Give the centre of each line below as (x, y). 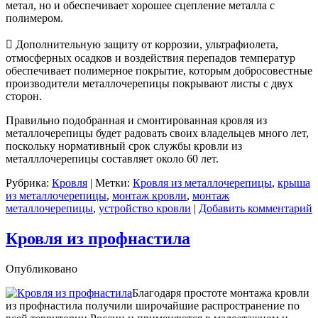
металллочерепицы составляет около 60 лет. (112, 159)
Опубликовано (42, 269)
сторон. (24, 97)
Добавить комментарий (256, 209)
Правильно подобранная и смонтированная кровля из (136, 121)
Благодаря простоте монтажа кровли (221, 293)
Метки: (113, 183)
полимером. (34, 18)
